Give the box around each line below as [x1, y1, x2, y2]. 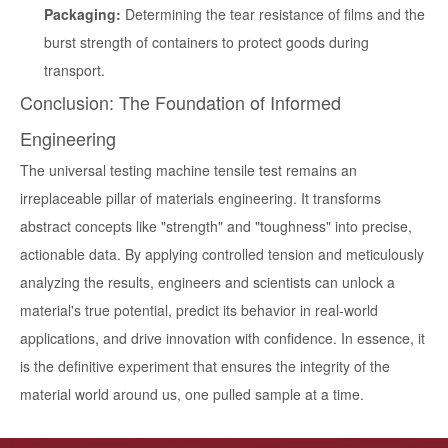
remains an [282, 160, 357, 181]
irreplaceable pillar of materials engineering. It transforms [20, 188, 381, 209]
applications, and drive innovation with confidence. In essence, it [20, 328, 425, 349]
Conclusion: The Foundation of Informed [20, 89, 341, 116]
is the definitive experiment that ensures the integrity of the [20, 356, 390, 377]
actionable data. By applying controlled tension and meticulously [20, 244, 424, 265]
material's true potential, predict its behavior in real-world [20, 300, 378, 321]
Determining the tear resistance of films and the [121, 4, 425, 25]
